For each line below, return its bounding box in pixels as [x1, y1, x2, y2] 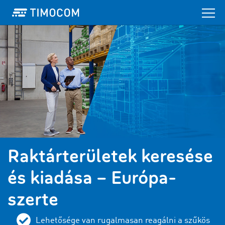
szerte [8, 187, 58, 211]
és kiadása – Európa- [8, 166, 176, 190]
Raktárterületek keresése [8, 144, 213, 168]
